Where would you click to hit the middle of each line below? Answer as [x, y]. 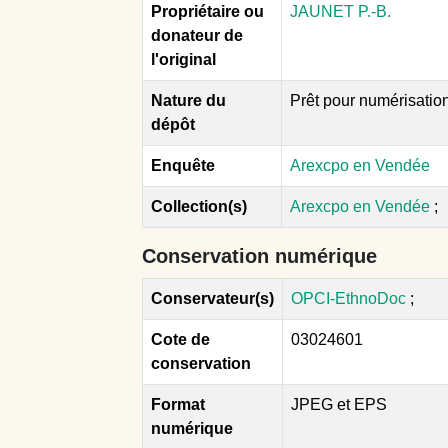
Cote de [180, 339]
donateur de [197, 35]
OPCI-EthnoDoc [348, 298]
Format [178, 404]
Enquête [183, 165]
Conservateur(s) [212, 298]
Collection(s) [199, 206]
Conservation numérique [259, 255]
